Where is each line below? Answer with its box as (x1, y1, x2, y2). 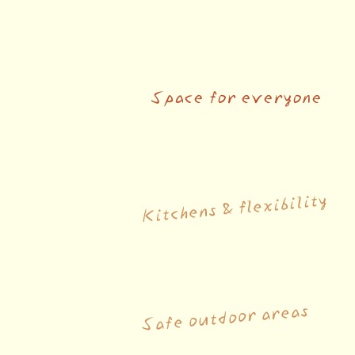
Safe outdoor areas (140, 295, 310, 336)
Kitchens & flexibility (140, 185, 329, 227)
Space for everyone (151, 82, 322, 109)
